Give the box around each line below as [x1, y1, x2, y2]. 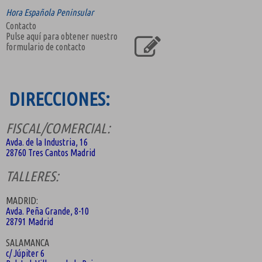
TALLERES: [6, 168, 59, 184]
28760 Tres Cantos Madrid [6, 147, 95, 158]
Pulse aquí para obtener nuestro [6, 30, 118, 42]
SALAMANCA [6, 237, 49, 248]
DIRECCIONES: [9, 88, 110, 109]
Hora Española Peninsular [6, 6, 94, 18]
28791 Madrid [6, 216, 53, 227]
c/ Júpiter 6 [6, 247, 46, 258]
